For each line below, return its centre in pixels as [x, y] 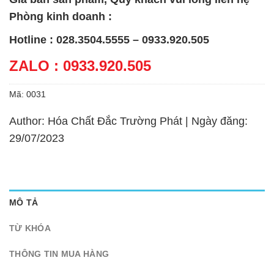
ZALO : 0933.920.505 [80, 66]
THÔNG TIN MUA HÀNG [59, 254]
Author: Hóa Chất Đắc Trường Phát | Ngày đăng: [128, 121]
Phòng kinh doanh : [61, 17]
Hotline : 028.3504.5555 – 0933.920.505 [109, 40]
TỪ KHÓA [30, 228]
